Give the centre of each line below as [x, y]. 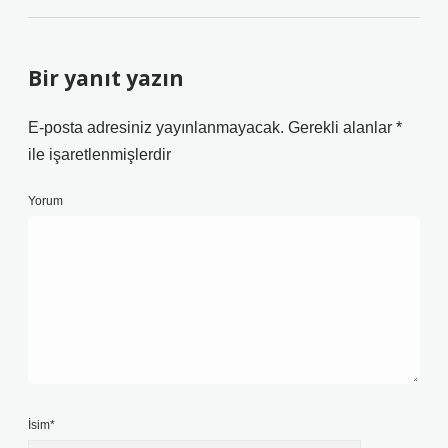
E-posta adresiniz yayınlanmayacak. [156, 127]
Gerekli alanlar [342, 127]
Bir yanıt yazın [106, 78]
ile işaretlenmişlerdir [99, 154]
